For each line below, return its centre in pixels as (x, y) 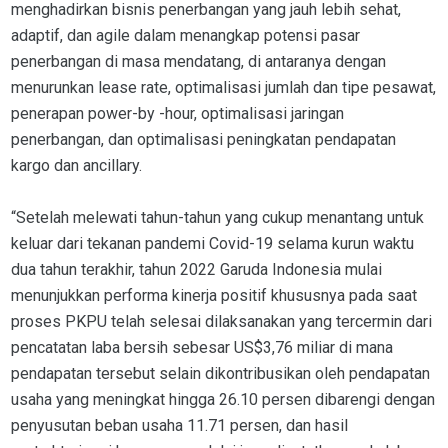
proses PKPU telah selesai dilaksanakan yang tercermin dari (221, 322)
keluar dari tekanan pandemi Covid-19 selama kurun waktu (212, 244)
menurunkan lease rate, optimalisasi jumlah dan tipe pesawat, (223, 88)
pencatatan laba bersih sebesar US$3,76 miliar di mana (202, 348)
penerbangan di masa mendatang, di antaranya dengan (198, 62)
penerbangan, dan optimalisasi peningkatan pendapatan (203, 140)
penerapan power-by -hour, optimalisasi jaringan (177, 114)
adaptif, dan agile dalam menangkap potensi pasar (185, 36)
